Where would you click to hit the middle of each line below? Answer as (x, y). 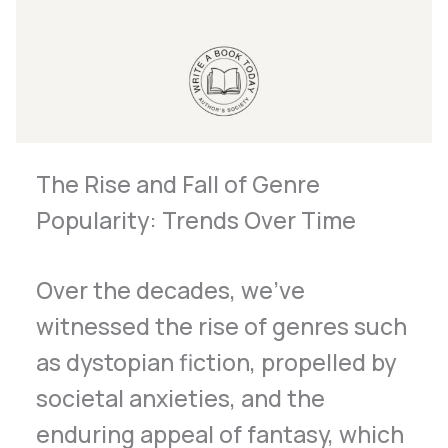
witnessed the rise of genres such (222, 326)
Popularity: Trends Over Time (196, 219)
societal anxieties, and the (181, 398)
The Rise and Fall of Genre (178, 183)
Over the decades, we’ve (171, 290)
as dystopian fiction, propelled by (216, 362)
